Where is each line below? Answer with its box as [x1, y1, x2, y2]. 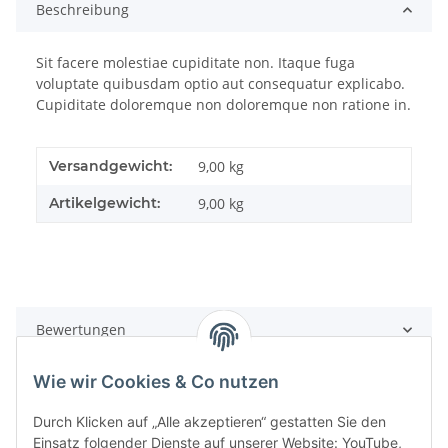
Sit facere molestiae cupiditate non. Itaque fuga [36, 53, 355, 73]
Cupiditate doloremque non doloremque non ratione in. [36, 95, 411, 115]
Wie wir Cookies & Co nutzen [33, 371, 279, 393]
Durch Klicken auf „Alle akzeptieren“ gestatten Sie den [33, 413, 386, 431]
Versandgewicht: [49, 157, 172, 176]
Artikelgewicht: [49, 194, 160, 213]
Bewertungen [36, 320, 126, 340]
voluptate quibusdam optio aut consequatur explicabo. [36, 74, 405, 94]
